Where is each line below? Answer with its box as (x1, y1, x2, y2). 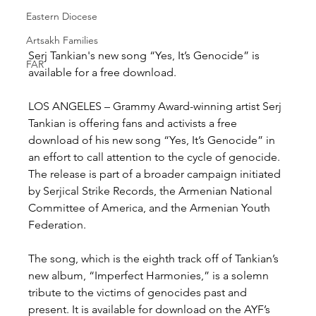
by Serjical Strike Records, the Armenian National (28, 183, 276, 197)
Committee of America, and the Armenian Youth (28, 200, 274, 214)
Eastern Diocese (26, 9, 98, 23)
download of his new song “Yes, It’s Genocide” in (28, 133, 279, 147)
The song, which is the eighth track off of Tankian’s (28, 251, 282, 265)
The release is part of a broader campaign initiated (28, 166, 284, 181)
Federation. (28, 217, 87, 231)
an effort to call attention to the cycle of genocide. (28, 150, 284, 164)
